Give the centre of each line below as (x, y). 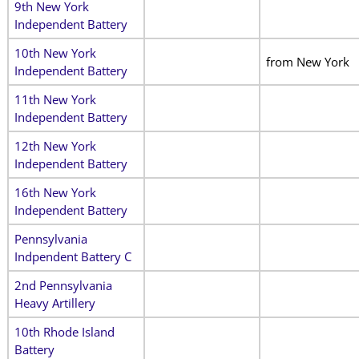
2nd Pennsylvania (63, 285)
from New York (307, 61)
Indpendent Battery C (73, 256)
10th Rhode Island (64, 331)
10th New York (55, 52)
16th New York (55, 192)
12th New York (55, 145)
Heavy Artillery (54, 303)
